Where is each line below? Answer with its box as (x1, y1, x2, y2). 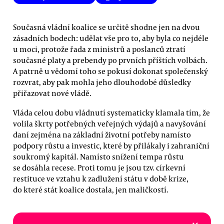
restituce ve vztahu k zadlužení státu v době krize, (13, 173, 188, 183)
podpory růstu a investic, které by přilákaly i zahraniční (13, 140, 209, 150)
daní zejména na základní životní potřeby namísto (13, 129, 191, 139)
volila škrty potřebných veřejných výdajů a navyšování (13, 118, 206, 128)
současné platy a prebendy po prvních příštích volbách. (13, 54, 207, 65)
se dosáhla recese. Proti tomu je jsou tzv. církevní (13, 162, 185, 172)
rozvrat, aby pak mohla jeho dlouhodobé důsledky (13, 76, 191, 87)
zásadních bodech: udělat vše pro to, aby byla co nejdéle (13, 32, 208, 43)
